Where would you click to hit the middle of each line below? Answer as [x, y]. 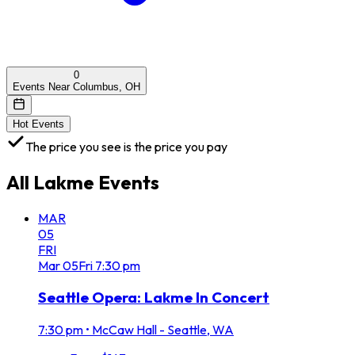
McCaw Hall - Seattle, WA [163, 330]
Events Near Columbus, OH [76, 86]
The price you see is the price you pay [126, 146]
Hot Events [38, 124]
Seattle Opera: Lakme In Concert [154, 298]
